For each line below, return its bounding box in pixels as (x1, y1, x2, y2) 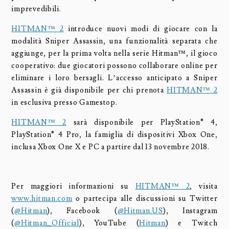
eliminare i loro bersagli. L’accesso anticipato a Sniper (11, 73, 218, 83)
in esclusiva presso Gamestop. (11, 97, 118, 107)
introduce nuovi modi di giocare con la (63, 24, 218, 34)
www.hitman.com (11, 193, 73, 203)
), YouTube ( (79, 218, 140, 228)
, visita (190, 181, 218, 191)
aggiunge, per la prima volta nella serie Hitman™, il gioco (11, 48, 218, 58)
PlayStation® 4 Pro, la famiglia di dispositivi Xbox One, (11, 129, 218, 140)
